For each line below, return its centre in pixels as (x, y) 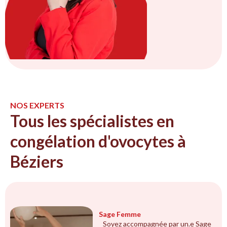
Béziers (37, 162)
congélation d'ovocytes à (98, 141)
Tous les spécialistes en (92, 121)
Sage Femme (120, 214)
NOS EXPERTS (37, 105)
